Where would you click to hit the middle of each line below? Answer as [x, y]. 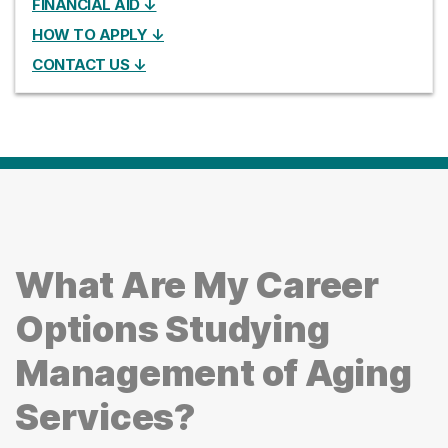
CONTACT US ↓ [89, 65]
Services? [105, 417]
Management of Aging [213, 373]
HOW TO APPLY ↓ [98, 35]
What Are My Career [197, 285]
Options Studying [172, 329]
